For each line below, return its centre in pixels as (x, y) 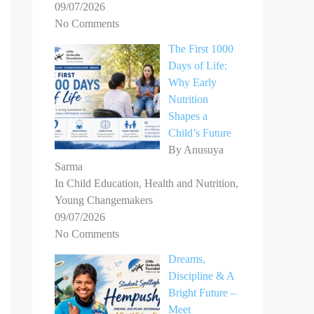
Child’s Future (200, 133)
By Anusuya (196, 150)
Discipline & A (201, 276)
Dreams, (187, 259)
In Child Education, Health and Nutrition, (146, 184)
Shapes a (188, 116)
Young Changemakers (104, 200)
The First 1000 (201, 49)
